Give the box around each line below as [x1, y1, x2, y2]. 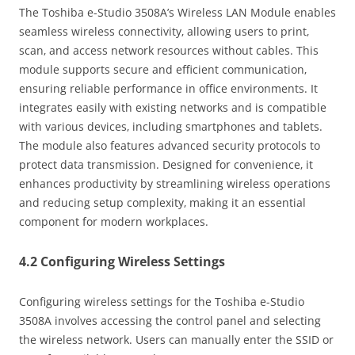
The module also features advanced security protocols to [19, 138, 320, 154]
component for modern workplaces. [19, 214, 208, 230]
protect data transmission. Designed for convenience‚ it [19, 157, 313, 173]
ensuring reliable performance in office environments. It [19, 81, 318, 97]
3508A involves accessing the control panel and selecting [19, 313, 321, 329]
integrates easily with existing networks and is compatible [19, 100, 326, 116]
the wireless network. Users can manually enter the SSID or [19, 332, 334, 348]
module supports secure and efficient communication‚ [19, 62, 307, 78]
